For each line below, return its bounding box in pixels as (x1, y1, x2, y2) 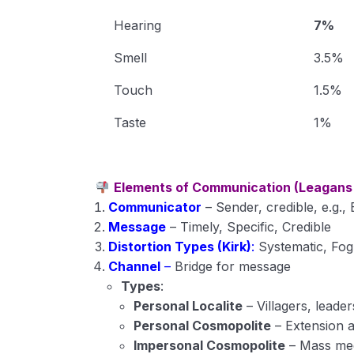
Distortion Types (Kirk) (108, 239, 252, 254)
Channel (108, 258, 161, 274)
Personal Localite (134, 298, 243, 314)
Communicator (108, 199, 202, 215)
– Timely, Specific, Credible (166, 219, 332, 235)
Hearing (113, 17, 161, 33)
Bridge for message (171, 258, 292, 274)
